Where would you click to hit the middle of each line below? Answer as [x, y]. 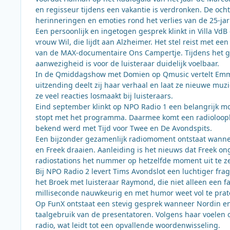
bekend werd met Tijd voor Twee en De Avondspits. [124, 128]
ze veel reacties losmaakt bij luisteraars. [104, 95]
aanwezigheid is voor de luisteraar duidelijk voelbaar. [127, 63]
